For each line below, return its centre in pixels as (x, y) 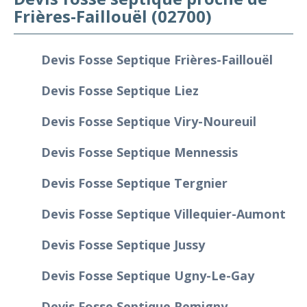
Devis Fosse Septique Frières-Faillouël (157, 59)
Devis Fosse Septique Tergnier (134, 183)
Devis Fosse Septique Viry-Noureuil (149, 121)
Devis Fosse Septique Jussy (123, 244)
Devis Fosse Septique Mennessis (139, 152)
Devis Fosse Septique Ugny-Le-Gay (148, 275)
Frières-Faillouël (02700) (113, 16)
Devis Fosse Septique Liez (120, 90)
